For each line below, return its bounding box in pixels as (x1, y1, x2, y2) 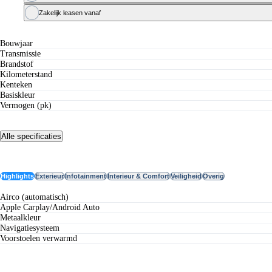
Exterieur (35, 172, 64, 180)
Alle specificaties (1, 131, 61, 141)
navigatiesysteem (6, 223, 59, 233)
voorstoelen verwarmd (5, 234, 77, 243)
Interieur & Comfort (107, 172, 169, 180)
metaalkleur (7, 213, 41, 223)
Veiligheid (171, 172, 202, 180)
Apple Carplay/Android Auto (6, 203, 100, 212)
